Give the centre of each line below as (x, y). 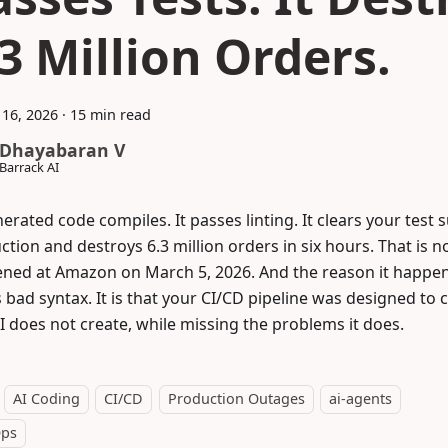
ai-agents (361, 398)
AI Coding (46, 398)
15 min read (110, 114)
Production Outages (236, 398)
